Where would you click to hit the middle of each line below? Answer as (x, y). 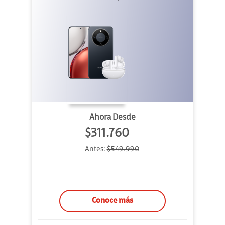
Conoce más (113, 201)
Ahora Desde (113, 118)
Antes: (96, 150)
